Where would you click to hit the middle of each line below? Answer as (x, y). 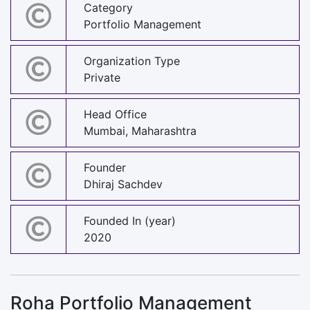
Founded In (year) (130, 221)
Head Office (115, 115)
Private (102, 78)
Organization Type (132, 61)
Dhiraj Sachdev (123, 184)
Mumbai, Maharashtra (140, 131)
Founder (105, 168)
